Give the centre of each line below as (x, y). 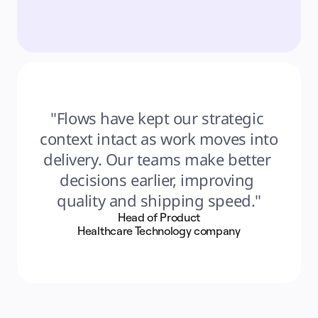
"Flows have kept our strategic (157, 118)
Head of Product (159, 217)
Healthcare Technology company (159, 231)
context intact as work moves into (159, 138)
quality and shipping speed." (159, 200)
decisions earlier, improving (157, 180)
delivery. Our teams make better (157, 159)
